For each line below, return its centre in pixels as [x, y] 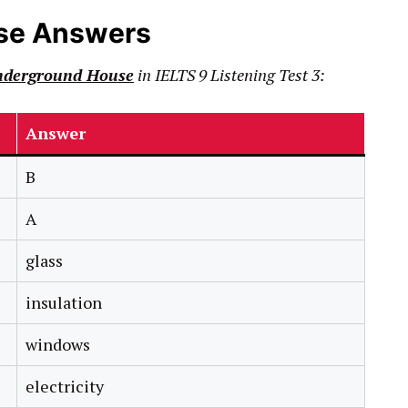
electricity [65, 387]
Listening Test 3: [268, 75]
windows [58, 345]
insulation [64, 303]
